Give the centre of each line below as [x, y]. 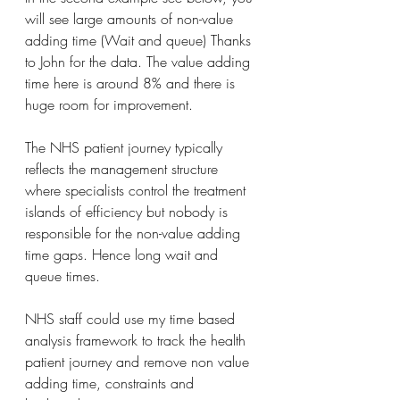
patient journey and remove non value [139, 362]
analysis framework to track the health [137, 340]
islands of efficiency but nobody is [129, 212]
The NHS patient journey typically [126, 147]
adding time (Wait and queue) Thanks [140, 40]
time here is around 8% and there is [132, 83]
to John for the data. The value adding [140, 62]
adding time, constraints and [112, 383]
